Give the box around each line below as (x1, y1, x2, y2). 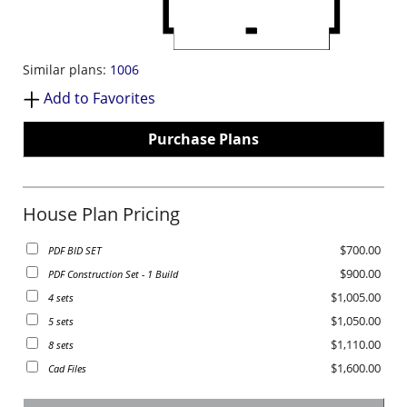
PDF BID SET (48, 243, 101, 258)
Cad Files (48, 362, 86, 376)
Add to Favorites (44, 88, 155, 109)
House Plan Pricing (23, 202, 180, 227)
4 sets (48, 291, 74, 305)
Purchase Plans (148, 129, 259, 150)
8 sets (48, 338, 74, 352)
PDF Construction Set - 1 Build (48, 267, 178, 282)
